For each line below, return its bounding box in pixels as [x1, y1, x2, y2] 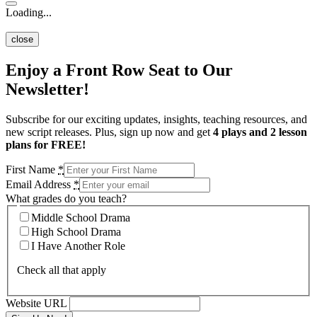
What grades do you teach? [6, 192, 127, 204]
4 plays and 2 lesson [213, 125, 307, 138]
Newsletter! [6, 79, 89, 98]
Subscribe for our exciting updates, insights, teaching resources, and [6, 113, 307, 125]
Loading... [6, 6, 52, 18]
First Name [6, 163, 58, 175]
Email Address [6, 178, 74, 190]
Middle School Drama [31, 212, 130, 224]
